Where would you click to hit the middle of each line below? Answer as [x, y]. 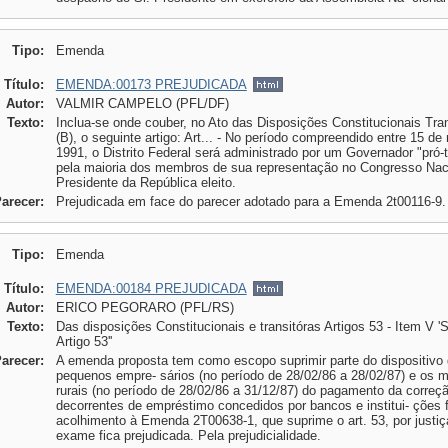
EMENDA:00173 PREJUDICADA [151, 84]
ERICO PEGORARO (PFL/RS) [144, 307]
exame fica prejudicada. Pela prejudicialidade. [188, 435]
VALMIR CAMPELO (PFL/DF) [142, 103]
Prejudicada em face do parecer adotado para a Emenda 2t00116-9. [250, 201]
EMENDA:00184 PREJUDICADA [151, 288]
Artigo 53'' [83, 341]
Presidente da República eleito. [145, 182]
